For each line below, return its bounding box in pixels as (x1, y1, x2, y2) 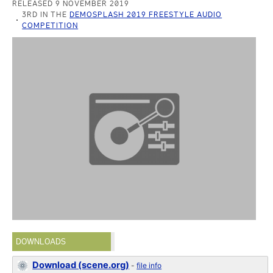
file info (136, 261, 162, 270)
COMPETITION (22, 21, 79, 30)
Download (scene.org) (32, 260, 130, 271)
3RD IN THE (22, 10, 70, 19)
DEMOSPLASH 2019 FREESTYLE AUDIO (69, 10, 222, 19)
